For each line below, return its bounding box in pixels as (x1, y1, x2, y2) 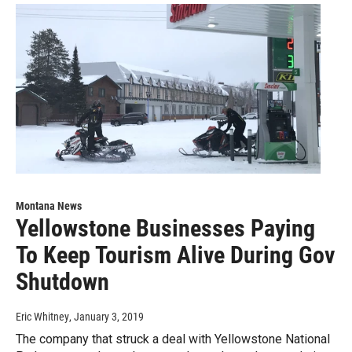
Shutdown (16, 268, 109, 296)
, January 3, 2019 (69, 310, 144, 324)
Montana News (16, 200, 82, 213)
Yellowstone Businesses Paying (16, 214, 315, 243)
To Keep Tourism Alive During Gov (16, 241, 335, 269)
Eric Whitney (16, 310, 69, 324)
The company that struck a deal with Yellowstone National (16, 332, 330, 347)
